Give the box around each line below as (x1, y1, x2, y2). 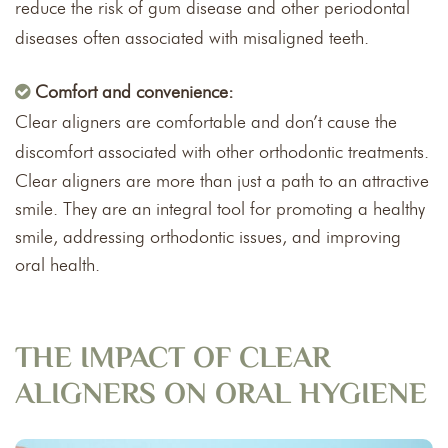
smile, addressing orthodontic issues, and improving (15, 226, 401, 249)
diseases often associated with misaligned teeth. (15, 27, 369, 50)
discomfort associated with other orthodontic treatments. (15, 141, 429, 164)
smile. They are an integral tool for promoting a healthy (15, 198, 425, 221)
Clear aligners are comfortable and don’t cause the (15, 111, 397, 134)
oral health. (15, 254, 100, 277)
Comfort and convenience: (35, 81, 234, 104)
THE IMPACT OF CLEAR (15, 336, 330, 384)
